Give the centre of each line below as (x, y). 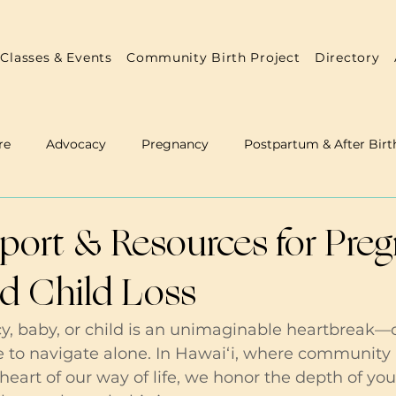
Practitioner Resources (298, 214)
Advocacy (76, 144)
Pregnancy (175, 144)
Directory (347, 57)
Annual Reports (144, 214)
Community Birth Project (213, 57)
